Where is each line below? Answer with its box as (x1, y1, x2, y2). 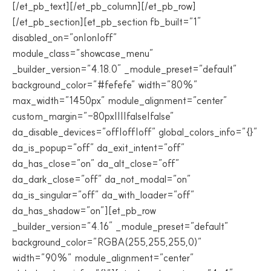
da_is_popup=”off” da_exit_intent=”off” (12, 142, 185, 154)
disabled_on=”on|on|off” (12, 31, 117, 44)
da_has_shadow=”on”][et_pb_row (12, 204, 156, 217)
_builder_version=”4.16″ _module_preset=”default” (12, 220, 229, 232)
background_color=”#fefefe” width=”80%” (12, 79, 198, 91)
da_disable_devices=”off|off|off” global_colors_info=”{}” (12, 126, 258, 138)
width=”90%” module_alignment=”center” (12, 252, 194, 264)
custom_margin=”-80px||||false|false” (12, 110, 174, 122)
